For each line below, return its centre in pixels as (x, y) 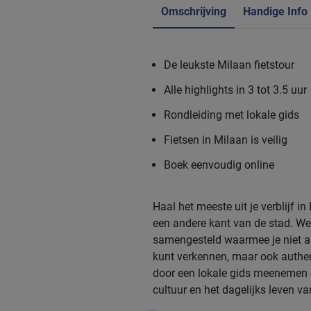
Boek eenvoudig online (219, 165)
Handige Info (275, 11)
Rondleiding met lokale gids (232, 115)
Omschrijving (194, 11)
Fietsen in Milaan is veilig (226, 140)
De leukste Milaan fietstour (229, 65)
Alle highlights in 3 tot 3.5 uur (235, 90)
